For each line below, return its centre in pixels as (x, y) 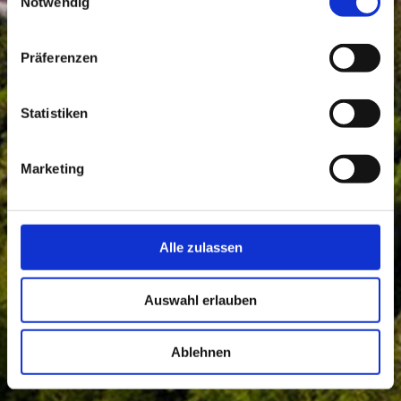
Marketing (52, 168)
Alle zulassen (200, 247)
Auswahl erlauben (200, 300)
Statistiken (55, 113)
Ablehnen (200, 352)
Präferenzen (60, 57)
